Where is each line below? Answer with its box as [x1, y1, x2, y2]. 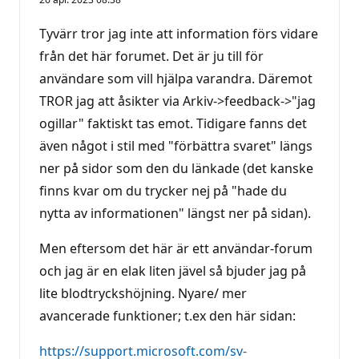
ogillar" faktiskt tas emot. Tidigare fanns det [39, 114, 307, 132]
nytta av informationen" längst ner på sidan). [39, 204, 311, 222]
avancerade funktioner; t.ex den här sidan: [39, 306, 296, 325]
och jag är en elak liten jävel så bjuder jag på [39, 261, 306, 280]
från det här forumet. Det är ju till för [39, 46, 264, 65]
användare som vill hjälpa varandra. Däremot [39, 69, 313, 87]
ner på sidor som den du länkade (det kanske [39, 159, 313, 177]
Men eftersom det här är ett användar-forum [39, 239, 313, 257]
